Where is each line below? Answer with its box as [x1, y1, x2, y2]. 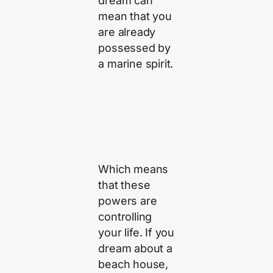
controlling [98, 210, 152, 224]
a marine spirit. [98, 57, 174, 70]
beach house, [98, 258, 169, 271]
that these [98, 179, 151, 192]
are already [98, 25, 156, 38]
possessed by [98, 41, 171, 54]
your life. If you [98, 226, 175, 239]
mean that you [98, 9, 172, 23]
